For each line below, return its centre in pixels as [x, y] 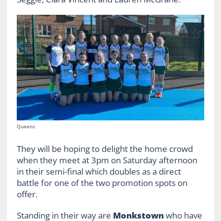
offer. [27, 194]
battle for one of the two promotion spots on [102, 183]
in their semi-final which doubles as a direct [99, 171]
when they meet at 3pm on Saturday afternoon [107, 160]
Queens [26, 126]
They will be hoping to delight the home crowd [105, 148]
